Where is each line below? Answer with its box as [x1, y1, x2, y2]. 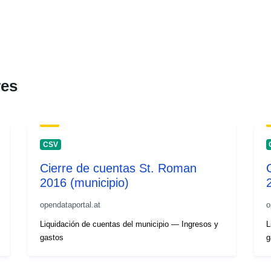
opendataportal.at [40, 200, 101, 209]
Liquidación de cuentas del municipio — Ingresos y [40, 219, 219, 229]
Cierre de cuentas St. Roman [40, 161, 197, 175]
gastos [40, 232, 64, 242]
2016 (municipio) [40, 175, 129, 189]
